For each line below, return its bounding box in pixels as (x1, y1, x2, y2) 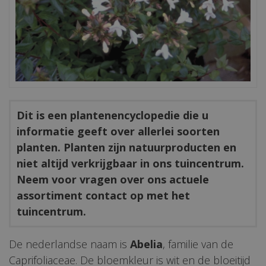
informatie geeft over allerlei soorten (17, 123, 220, 138)
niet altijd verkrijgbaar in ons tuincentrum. (17, 156, 244, 170)
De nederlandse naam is (9, 236, 130, 251)
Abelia (130, 236, 163, 251)
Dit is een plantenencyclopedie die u (17, 107, 208, 122)
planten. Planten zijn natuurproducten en (17, 140, 236, 154)
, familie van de (163, 236, 233, 251)
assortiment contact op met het (17, 188, 190, 202)
